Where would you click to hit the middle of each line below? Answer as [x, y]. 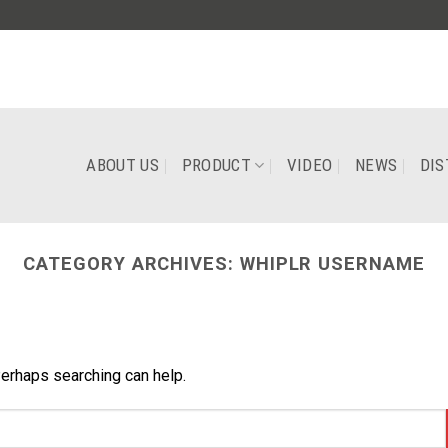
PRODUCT [216, 165]
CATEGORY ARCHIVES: [131, 263]
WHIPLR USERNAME [332, 263]
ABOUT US [123, 165]
